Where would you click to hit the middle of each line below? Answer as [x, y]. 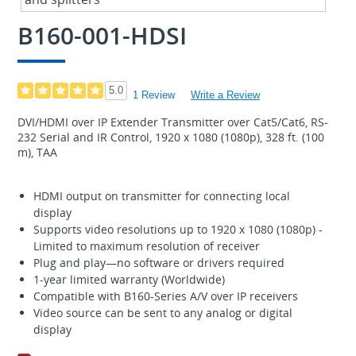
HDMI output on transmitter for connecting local [161, 195]
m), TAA [37, 152]
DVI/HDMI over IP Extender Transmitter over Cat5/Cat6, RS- [172, 122]
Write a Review [226, 95]
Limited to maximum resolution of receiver [146, 246]
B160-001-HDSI [102, 35]
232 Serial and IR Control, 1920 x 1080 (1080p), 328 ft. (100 [170, 137]
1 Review [154, 95]
